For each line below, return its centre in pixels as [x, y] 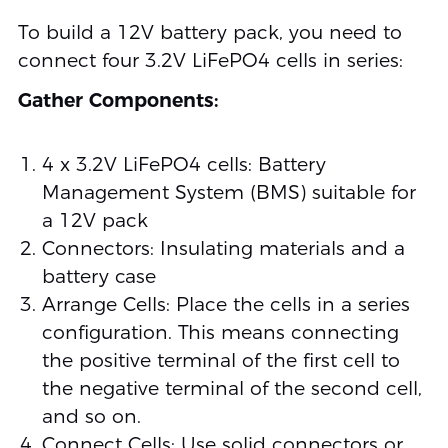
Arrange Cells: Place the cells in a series [225, 304]
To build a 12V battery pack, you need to [209, 33]
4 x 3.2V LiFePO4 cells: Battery [183, 164]
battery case [98, 276]
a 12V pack [94, 220]
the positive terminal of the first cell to [220, 360]
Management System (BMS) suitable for [228, 192]
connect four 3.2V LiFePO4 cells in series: [210, 61]
